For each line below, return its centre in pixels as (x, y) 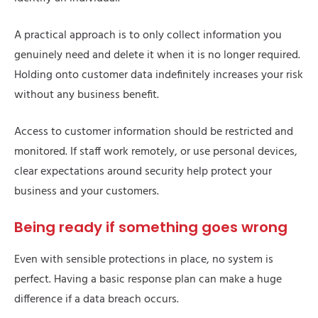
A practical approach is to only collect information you (148, 36)
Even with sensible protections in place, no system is (144, 260)
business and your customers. (87, 192)
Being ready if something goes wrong (151, 227)
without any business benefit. (87, 95)
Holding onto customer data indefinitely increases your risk (159, 76)
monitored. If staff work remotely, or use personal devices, (156, 152)
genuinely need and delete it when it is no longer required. (157, 56)
